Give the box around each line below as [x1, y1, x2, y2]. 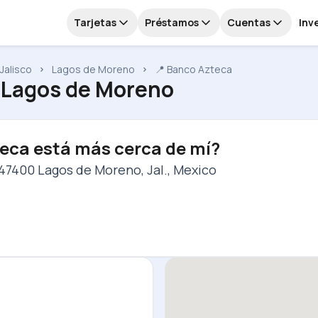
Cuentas [227, 16, 270, 29]
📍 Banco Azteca [155, 62, 232, 76]
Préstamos [145, 16, 199, 29]
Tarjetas [74, 16, 116, 29]
